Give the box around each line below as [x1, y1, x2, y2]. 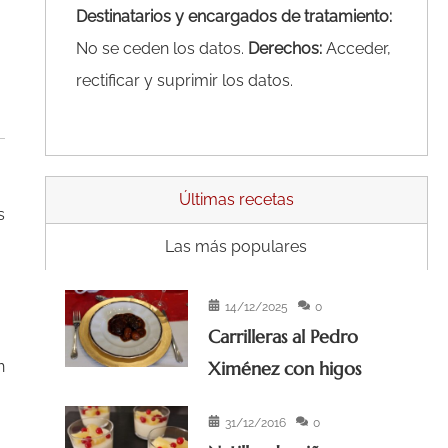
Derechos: [247, 39, 322, 59]
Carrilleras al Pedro [208, 325, 359, 349]
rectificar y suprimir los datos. [75, 71, 293, 91]
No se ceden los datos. [75, 39, 248, 59]
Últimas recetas [178, 190, 294, 210]
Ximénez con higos [208, 357, 362, 381]
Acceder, [321, 39, 391, 59]
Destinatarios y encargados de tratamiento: [75, 7, 392, 27]
